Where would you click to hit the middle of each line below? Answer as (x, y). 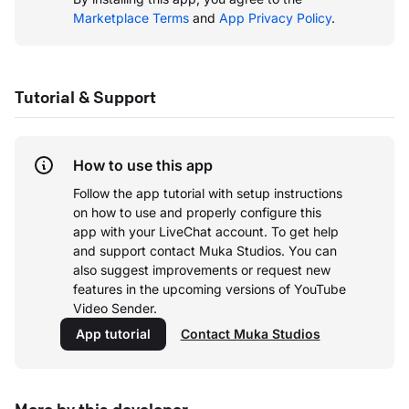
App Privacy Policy (275, 18)
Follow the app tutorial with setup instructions (208, 194)
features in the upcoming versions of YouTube (210, 289)
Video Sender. (115, 309)
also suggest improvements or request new (202, 270)
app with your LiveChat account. (170, 232)
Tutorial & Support (85, 97)
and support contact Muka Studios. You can (205, 251)
